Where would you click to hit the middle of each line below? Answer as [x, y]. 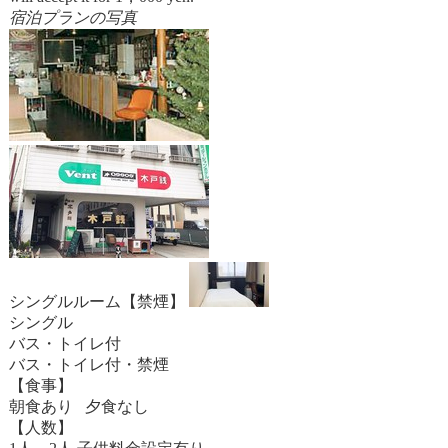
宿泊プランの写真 [72, 17]
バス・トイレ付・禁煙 [88, 364]
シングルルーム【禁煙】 [96, 301]
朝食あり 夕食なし [78, 406]
